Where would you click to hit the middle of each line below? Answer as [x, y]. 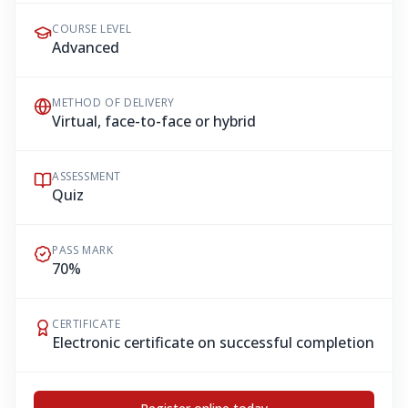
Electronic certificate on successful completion [213, 342]
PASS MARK [83, 250]
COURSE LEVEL [92, 29]
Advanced [86, 47]
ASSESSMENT [87, 176]
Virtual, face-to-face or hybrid [154, 121]
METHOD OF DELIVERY [113, 102]
